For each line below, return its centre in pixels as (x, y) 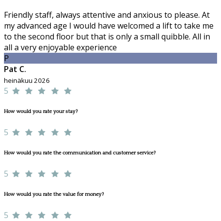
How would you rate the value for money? (54, 195)
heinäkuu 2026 (27, 81)
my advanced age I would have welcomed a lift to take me (109, 26)
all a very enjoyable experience (60, 48)
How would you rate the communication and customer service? (80, 153)
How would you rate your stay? (41, 112)
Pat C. (15, 69)
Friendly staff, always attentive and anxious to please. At (107, 15)
